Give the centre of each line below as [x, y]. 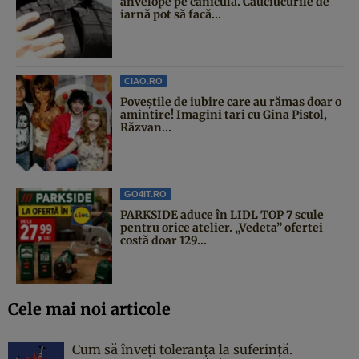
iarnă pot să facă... [171, 14]
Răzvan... [146, 127]
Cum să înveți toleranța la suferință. [182, 349]
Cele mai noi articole [89, 309]
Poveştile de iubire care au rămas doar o [231, 101]
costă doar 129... [163, 240]
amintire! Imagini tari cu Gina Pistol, [224, 114]
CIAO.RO [143, 81]
